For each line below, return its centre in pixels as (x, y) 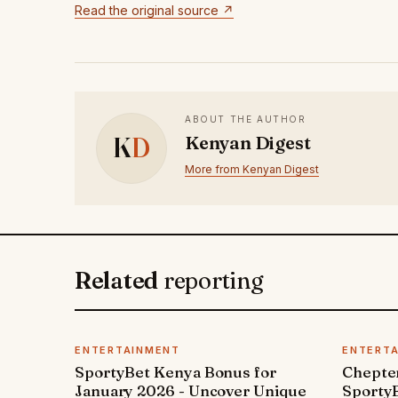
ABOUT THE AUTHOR (246, 119)
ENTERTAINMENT (127, 350)
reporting (213, 280)
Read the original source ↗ (154, 10)
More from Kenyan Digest (252, 169)
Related (119, 280)
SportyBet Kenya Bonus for (175, 371)
